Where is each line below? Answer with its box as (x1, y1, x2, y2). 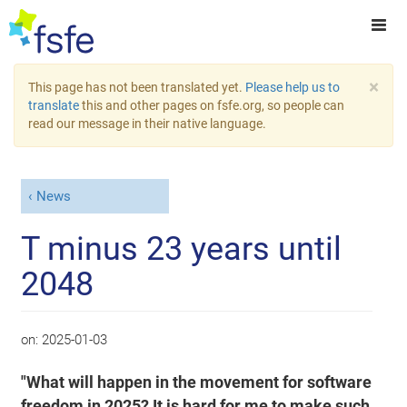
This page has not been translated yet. (28, 80, 245, 94)
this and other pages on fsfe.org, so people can (79, 98, 344, 113)
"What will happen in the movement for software (21, 372, 372, 392)
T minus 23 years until (21, 229, 342, 268)
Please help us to (245, 80, 340, 94)
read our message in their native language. (28, 116, 266, 131)
